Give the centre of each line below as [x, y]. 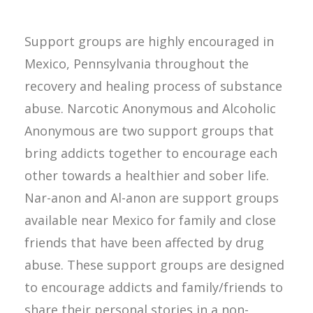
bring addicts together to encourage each [151, 153]
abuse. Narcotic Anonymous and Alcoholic [150, 108]
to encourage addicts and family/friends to [154, 287]
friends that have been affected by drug [144, 242]
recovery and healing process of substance [153, 86]
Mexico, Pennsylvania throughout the [137, 63]
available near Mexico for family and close [150, 220]
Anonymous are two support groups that [149, 130]
